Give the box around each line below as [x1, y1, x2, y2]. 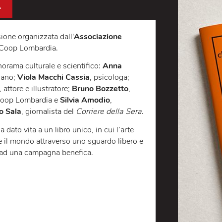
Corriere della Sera [109, 167, 182, 180]
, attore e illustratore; [24, 142, 105, 154]
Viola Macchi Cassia [44, 129, 124, 142]
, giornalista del [48, 167, 109, 180]
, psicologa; [124, 129, 168, 142]
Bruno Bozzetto [104, 142, 167, 154]
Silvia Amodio [91, 155, 147, 167]
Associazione [106, 84, 160, 96]
